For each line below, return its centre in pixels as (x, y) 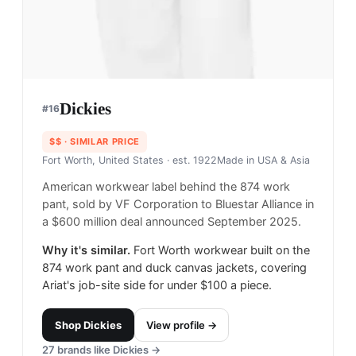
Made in (237, 161)
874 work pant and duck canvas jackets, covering (174, 268)
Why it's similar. (86, 251)
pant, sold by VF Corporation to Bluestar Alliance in (178, 205)
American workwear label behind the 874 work (166, 187)
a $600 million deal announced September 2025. (172, 222)
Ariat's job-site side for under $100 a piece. (157, 286)
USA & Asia (284, 161)
